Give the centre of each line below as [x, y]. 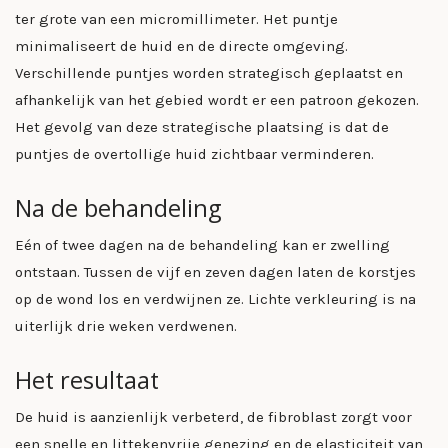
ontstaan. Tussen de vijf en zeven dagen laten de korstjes [215, 271]
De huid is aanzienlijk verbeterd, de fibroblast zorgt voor [213, 416]
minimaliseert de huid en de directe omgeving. [181, 45]
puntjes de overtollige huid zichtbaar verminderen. [194, 153]
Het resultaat [87, 380]
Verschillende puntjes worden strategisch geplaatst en [209, 72]
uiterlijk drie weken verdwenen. [126, 325]
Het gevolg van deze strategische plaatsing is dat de [202, 126]
